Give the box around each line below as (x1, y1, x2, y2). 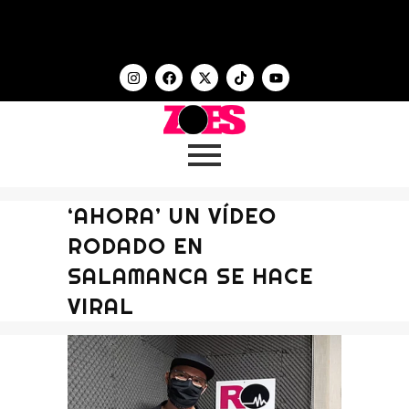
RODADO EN (68, 232, 204, 259)
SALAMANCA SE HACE (68, 262, 313, 289)
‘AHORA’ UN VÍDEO (68, 202, 277, 229)
